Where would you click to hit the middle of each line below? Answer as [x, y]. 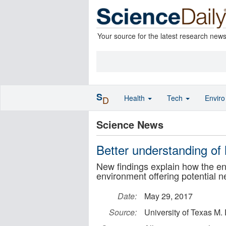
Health [135, 98]
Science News [130, 124]
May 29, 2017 [168, 196]
